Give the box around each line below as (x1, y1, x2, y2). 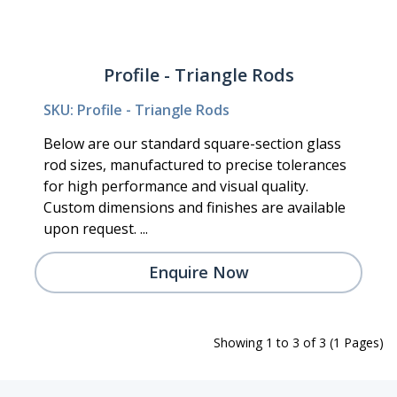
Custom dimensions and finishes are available (43, 197, 346, 217)
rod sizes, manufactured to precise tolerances (43, 154, 346, 175)
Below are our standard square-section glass (43, 133, 341, 153)
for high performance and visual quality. (43, 175, 308, 196)
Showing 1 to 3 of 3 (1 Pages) (214, 333, 384, 351)
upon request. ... (43, 218, 148, 238)
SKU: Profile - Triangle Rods (43, 99, 230, 120)
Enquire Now (148, 261, 249, 283)
